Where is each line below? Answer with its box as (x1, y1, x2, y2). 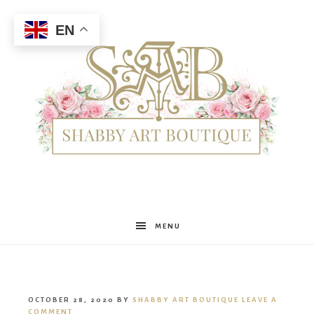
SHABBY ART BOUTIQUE (132, 296, 239, 304)
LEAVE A (242, 296, 278, 304)
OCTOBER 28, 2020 (28, 296, 114, 304)
